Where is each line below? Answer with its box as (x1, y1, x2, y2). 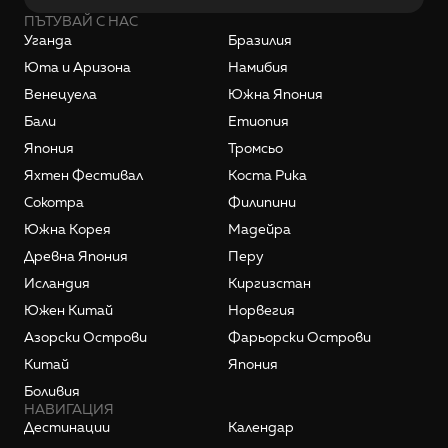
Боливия (24, 382, 80, 400)
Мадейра (228, 220, 291, 238)
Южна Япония (228, 85, 323, 103)
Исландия (24, 274, 90, 292)
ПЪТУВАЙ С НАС (24, 12, 138, 30)
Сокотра (24, 193, 84, 211)
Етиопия (228, 112, 289, 130)
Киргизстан (228, 274, 311, 292)
